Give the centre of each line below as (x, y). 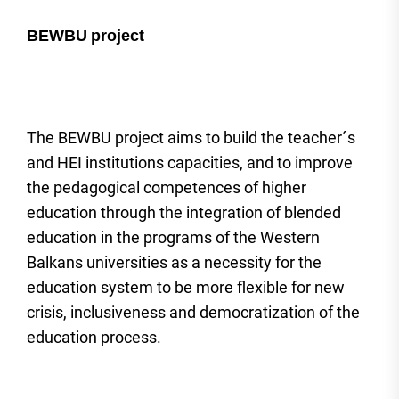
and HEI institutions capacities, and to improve (190, 163)
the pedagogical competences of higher (167, 187)
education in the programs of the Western (173, 237)
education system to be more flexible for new (186, 287)
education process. (94, 337)
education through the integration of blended (184, 212)
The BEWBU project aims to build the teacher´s (191, 138)
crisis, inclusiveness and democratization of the (193, 312)
